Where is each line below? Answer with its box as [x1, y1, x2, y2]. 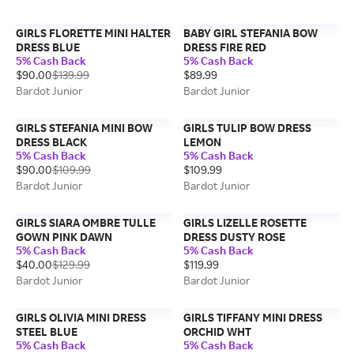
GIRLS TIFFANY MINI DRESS [183, 311, 322, 324]
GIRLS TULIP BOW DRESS [183, 121, 311, 134]
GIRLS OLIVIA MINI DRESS [16, 311, 146, 324]
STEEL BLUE [16, 325, 77, 338]
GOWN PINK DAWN [16, 230, 112, 243]
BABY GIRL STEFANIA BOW [183, 26, 318, 40]
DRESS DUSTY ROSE [183, 230, 285, 243]
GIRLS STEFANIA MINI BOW [16, 121, 153, 134]
